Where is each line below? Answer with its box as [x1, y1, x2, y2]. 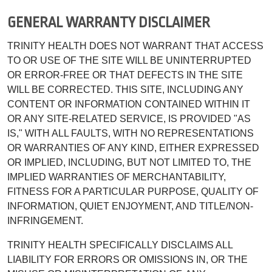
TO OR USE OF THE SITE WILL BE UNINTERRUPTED [7, 55, 251, 66]
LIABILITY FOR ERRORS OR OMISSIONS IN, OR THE [7, 254, 248, 265]
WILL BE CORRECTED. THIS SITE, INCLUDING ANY [7, 84, 243, 95]
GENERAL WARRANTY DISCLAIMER [7, 14, 210, 31]
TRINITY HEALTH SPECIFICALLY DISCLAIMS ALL [7, 239, 233, 250]
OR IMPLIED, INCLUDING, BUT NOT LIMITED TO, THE [7, 157, 251, 168]
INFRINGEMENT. [7, 215, 83, 226]
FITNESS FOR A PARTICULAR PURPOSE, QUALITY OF [7, 186, 259, 197]
